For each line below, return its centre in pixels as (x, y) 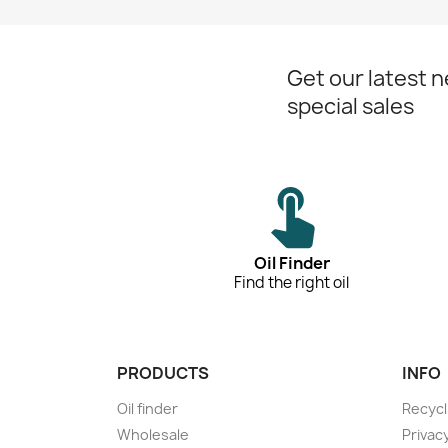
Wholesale (153, 435)
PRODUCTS (163, 373)
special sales (350, 107)
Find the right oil (292, 283)
